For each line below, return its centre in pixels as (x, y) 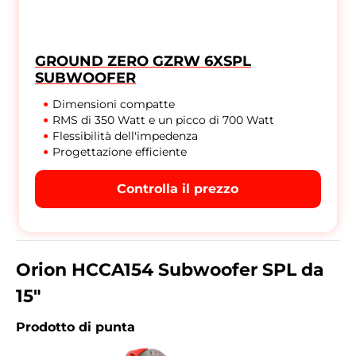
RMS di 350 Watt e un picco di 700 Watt (164, 120)
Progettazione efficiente (120, 152)
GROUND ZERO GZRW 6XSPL (143, 62)
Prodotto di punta (75, 327)
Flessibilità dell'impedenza (126, 136)
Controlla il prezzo (178, 189)
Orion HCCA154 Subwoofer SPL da (170, 270)
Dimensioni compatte (114, 104)
